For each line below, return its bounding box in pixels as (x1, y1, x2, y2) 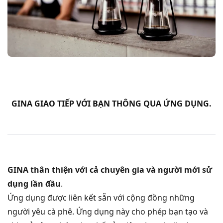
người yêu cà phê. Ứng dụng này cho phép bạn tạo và (7, 206, 208, 217)
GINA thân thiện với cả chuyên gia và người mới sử (7, 164, 212, 175)
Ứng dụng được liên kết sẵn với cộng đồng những (7, 192, 195, 203)
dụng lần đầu (7, 178, 61, 189)
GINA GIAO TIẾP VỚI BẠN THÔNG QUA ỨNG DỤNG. (11, 98, 212, 109)
